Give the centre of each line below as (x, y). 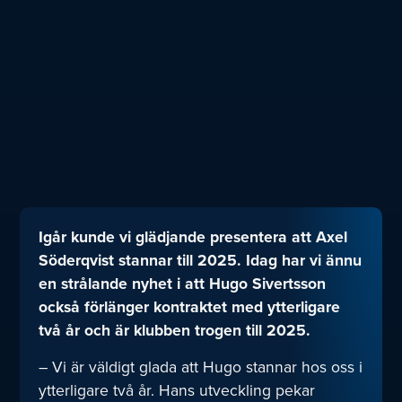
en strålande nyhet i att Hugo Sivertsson (182, 284)
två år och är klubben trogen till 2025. (174, 330)
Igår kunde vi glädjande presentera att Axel (192, 237)
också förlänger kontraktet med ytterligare (189, 307)
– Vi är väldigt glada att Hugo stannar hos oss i (200, 366)
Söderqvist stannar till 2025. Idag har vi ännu (200, 260)
